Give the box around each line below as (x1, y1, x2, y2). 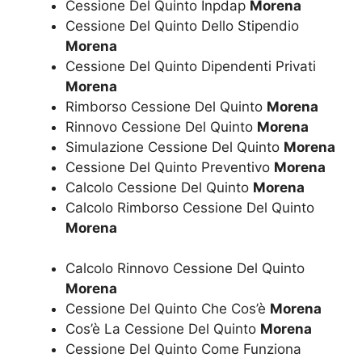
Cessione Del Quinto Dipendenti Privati (65, 57, 316, 74)
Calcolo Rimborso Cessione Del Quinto (65, 199, 314, 216)
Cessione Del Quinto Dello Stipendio (65, 17, 299, 34)
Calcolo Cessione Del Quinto (65, 179, 253, 196)
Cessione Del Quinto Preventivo (65, 158, 274, 175)
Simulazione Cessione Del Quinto (65, 138, 284, 155)
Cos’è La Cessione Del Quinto (65, 321, 260, 337)
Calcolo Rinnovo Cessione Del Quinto (65, 260, 305, 276)
